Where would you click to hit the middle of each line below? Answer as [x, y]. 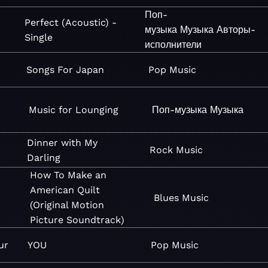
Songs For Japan [66, 70]
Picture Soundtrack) [77, 220]
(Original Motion [67, 205]
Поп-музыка [180, 110]
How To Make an [68, 175]
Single [38, 37]
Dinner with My [63, 142]
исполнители [173, 45]
